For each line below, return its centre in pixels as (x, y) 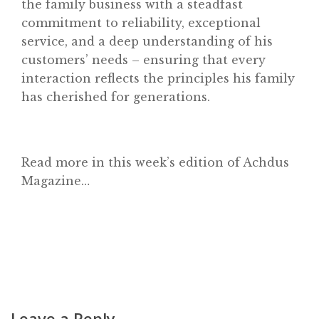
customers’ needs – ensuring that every (143, 59)
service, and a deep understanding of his (147, 41)
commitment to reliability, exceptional (141, 22)
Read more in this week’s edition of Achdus (155, 162)
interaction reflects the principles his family (158, 78)
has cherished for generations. (116, 96)
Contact (205, 50)
